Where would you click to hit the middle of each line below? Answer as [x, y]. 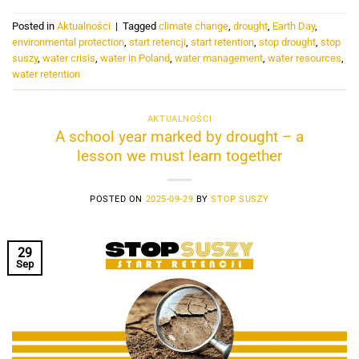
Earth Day [294, 26]
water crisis [69, 58]
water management [219, 58]
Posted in [34, 26]
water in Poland [135, 58]
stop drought [287, 42]
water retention [46, 75]
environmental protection [68, 42]
